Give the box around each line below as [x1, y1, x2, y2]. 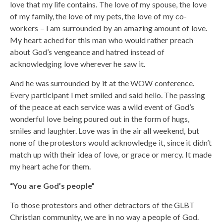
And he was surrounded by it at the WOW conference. [10, 78, 195, 88]
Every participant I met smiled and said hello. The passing [10, 90, 206, 100]
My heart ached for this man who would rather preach [10, 35, 194, 45]
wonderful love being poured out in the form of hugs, [10, 113, 190, 123]
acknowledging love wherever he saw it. [10, 58, 145, 68]
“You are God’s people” [10, 180, 95, 190]
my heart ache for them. [10, 161, 91, 171]
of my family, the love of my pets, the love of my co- [10, 11, 187, 21]
